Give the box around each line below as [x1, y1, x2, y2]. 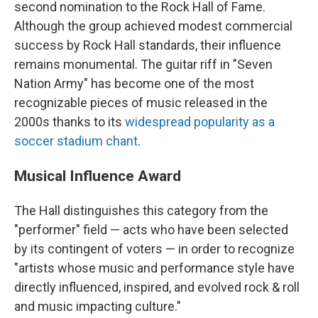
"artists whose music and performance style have [14, 261, 295, 275]
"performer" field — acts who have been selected [14, 222, 288, 237]
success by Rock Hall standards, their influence [14, 38, 281, 53]
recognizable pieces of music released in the [14, 95, 268, 110]
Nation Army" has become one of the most [14, 76, 254, 91]
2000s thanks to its [14, 114, 125, 129]
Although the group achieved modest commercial [14, 18, 292, 33]
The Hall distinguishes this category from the [14, 203, 268, 218]
